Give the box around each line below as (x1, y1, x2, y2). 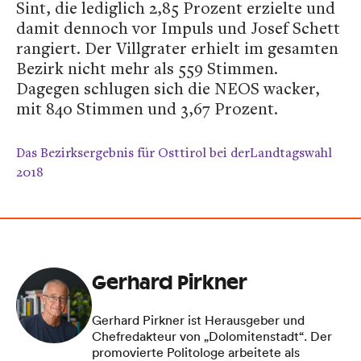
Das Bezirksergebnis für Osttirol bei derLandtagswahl (16, 143, 332, 162)
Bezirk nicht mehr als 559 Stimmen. (16, 57, 278, 80)
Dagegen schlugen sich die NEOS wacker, (16, 77, 320, 100)
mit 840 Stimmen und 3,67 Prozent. (16, 98, 278, 120)
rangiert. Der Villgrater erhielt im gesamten (16, 37, 338, 60)
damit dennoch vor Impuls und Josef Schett (16, 17, 340, 39)
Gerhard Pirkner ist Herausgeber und (92, 312, 305, 329)
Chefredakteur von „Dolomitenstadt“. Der (92, 328, 332, 345)
